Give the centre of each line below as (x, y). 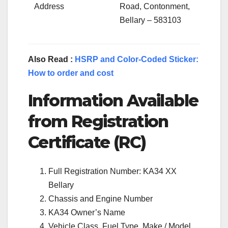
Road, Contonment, (155, 7)
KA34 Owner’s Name (87, 212)
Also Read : (51, 60)
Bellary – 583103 (151, 20)
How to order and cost (71, 73)
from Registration (98, 122)
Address (49, 7)
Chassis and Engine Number (101, 198)
